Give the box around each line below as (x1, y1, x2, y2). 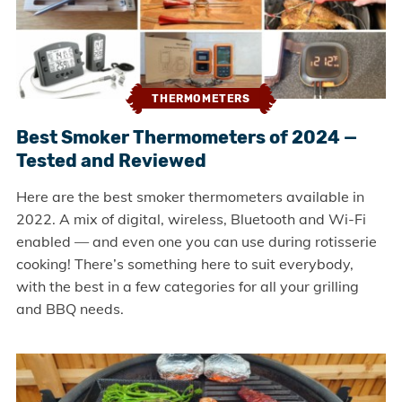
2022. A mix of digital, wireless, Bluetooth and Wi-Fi (15, 209, 366, 228)
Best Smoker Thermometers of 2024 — (15, 126, 357, 148)
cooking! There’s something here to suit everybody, (15, 254, 354, 273)
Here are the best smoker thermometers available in (15, 187, 364, 205)
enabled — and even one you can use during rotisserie (15, 232, 377, 250)
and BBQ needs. (15, 299, 124, 318)
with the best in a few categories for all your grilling (15, 276, 359, 295)
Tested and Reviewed (15, 149, 206, 171)
